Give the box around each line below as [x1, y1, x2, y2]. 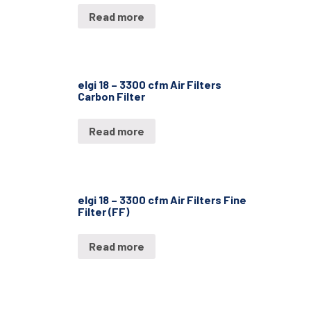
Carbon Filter [78, 90, 145, 103]
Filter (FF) [78, 204, 129, 218]
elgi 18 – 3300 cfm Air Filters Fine [78, 192, 246, 206]
